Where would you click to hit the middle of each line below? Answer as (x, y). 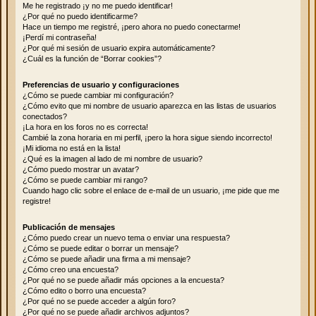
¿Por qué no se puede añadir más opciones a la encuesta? (123, 280)
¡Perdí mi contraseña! (60, 37)
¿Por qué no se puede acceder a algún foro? (99, 301)
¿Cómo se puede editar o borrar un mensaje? (101, 248)
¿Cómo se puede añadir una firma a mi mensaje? (107, 259)
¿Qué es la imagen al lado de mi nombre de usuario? (113, 158)
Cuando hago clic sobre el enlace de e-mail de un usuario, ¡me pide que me (151, 190)
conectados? (45, 116)
